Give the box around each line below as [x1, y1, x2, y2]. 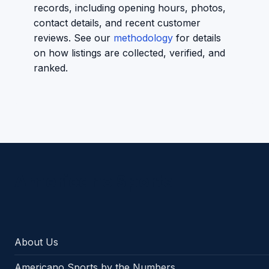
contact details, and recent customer [34, 17, 201, 29]
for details [173, 32, 221, 44]
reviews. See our [34, 32, 113, 44]
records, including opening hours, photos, [34, 2, 226, 14]
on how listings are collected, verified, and [34, 47, 225, 59]
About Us [14, 236, 58, 249]
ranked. [34, 62, 68, 74]
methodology [113, 32, 173, 44]
